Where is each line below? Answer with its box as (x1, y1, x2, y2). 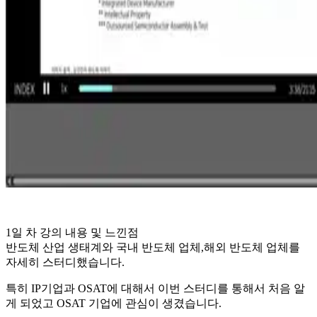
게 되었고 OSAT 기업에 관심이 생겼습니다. (6, 296, 221, 309)
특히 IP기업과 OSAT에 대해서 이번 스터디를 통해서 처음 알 (6, 282, 305, 294)
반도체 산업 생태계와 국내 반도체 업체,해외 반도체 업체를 (6, 241, 300, 253)
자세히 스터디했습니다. (6, 255, 125, 268)
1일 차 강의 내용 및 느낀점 (6, 226, 139, 238)
